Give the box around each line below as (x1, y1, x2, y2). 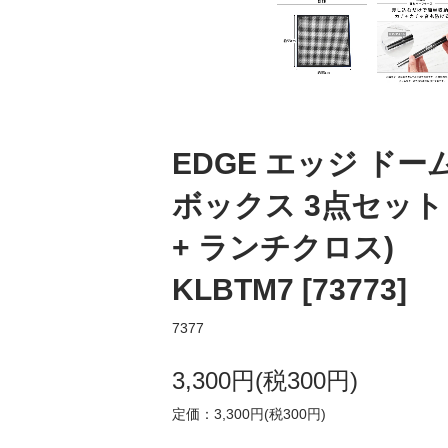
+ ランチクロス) (172, 231, 394, 264)
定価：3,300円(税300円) (172, 406, 326, 422)
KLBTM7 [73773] (172, 273, 407, 306)
